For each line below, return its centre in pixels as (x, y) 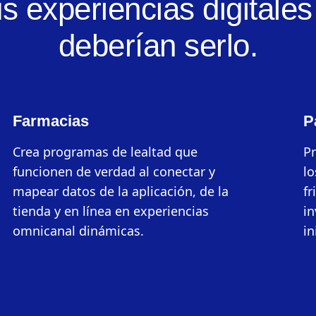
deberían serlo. (158, 46)
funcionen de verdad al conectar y (114, 172)
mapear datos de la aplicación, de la (121, 192)
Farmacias (51, 121)
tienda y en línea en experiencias (111, 211)
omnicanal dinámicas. (79, 231)
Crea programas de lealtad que (105, 152)
